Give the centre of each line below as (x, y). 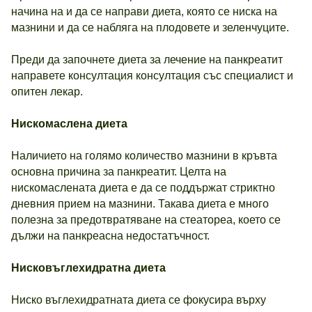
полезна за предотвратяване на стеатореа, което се (146, 220)
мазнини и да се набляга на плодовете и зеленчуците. (150, 28)
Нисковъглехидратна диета (88, 268)
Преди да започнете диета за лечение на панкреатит (147, 60)
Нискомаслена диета (69, 124)
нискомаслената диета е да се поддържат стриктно (143, 188)
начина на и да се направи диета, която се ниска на (144, 11)
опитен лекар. (47, 92)
